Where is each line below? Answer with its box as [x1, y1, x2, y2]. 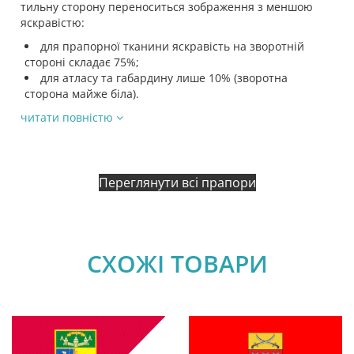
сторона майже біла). [24, 86, 139, 102]
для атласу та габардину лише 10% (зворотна [40, 70, 288, 86]
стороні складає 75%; [24, 55, 139, 70]
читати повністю [21, 110, 116, 126]
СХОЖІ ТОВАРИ [86, 247, 268, 281]
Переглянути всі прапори [98, 174, 256, 192]
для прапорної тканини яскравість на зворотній [40, 39, 304, 55]
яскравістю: [21, 15, 85, 31]
